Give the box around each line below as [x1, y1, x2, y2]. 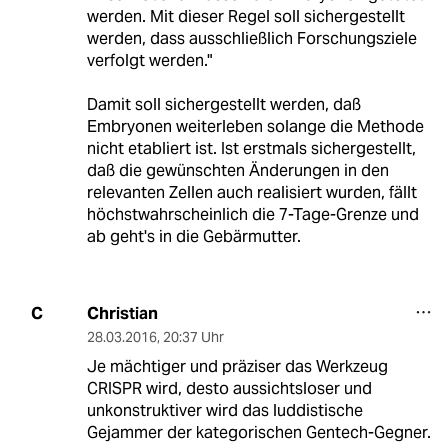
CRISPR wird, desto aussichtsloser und [86, 377, 372, 399]
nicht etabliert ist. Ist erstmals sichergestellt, [86, 137, 416, 159]
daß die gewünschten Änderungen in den [86, 159, 389, 181]
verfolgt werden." [86, 49, 212, 71]
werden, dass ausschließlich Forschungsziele [86, 27, 417, 49]
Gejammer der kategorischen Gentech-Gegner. [86, 421, 431, 443]
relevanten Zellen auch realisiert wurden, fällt [86, 181, 417, 203]
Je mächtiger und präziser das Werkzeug [86, 355, 388, 377]
